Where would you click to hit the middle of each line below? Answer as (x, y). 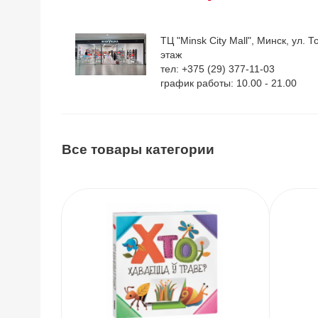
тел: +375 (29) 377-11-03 (218, 69)
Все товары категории (138, 149)
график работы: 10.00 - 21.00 (229, 83)
